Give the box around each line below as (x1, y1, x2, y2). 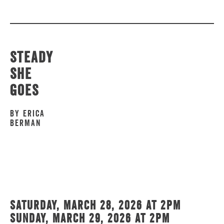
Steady (10, 47, 53, 66)
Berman (10, 117, 41, 128)
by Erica (10, 107, 45, 118)
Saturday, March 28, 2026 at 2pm (10, 197, 181, 212)
